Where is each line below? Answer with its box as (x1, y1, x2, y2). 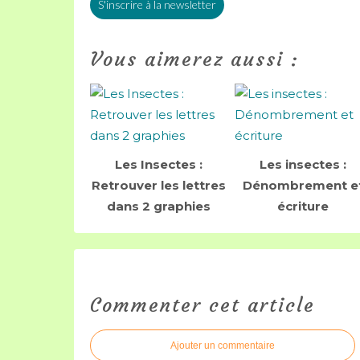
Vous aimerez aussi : (90, 47, 299, 72)
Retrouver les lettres (91, 178, 226, 193)
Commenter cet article (90, 293, 315, 317)
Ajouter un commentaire (170, 340, 275, 351)
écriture (277, 198, 329, 214)
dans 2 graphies (106, 198, 211, 214)
